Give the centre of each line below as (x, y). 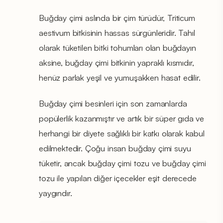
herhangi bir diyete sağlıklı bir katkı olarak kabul (122, 133)
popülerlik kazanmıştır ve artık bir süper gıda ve (122, 118)
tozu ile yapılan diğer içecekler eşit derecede (118, 178)
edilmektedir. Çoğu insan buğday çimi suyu (115, 148)
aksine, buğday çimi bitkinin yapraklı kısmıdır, (116, 62)
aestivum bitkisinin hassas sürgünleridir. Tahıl (117, 32)
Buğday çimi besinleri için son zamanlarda (113, 103)
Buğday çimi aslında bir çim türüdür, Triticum (117, 17)
